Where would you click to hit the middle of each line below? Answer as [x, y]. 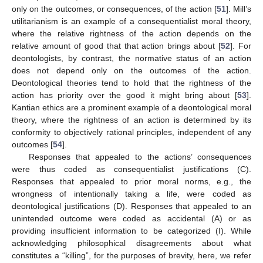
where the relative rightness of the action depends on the [131, 33]
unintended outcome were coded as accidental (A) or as [131, 218]
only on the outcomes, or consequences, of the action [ [114, 9]
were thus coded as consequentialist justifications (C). [131, 169]
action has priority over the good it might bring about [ [124, 95]
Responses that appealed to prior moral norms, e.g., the [131, 181]
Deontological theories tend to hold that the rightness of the [131, 82]
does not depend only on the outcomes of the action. [131, 70]
